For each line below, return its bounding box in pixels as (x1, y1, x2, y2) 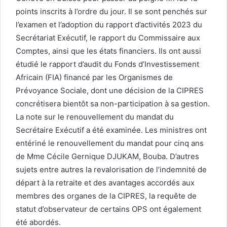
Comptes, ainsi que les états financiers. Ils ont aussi (16, 46, 201, 56)
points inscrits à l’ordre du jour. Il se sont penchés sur (16, 6, 207, 16)
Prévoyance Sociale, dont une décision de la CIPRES (16, 85, 204, 95)
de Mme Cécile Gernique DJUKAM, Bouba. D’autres (16, 151, 199, 161)
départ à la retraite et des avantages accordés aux (16, 177, 195, 187)
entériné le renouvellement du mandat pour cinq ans (16, 138, 204, 148)
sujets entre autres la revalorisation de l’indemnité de (16, 164, 207, 174)
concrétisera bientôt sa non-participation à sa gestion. (16, 98, 210, 108)
